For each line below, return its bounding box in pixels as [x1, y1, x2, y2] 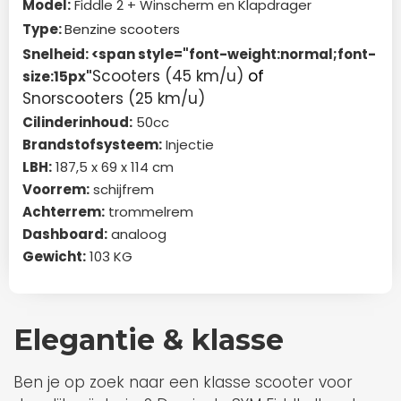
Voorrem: [22, 179, 90, 199]
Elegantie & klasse [13, 321, 284, 357]
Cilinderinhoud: [22, 112, 132, 132]
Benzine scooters [64, 19, 180, 38]
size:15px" [22, 66, 92, 86]
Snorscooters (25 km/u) [22, 87, 205, 109]
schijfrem [90, 179, 154, 199]
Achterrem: [22, 201, 105, 221]
